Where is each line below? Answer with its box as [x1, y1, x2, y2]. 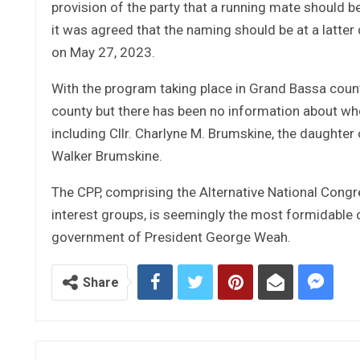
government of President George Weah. [51, 228, 291, 245]
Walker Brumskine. [51, 147, 162, 164]
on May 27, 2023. [51, 43, 155, 60]
